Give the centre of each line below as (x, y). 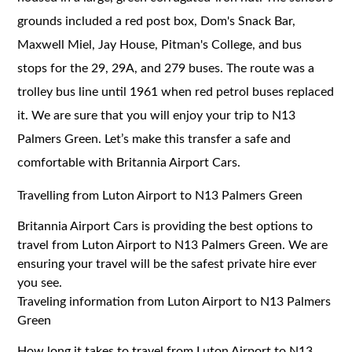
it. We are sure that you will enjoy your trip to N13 (157, 115)
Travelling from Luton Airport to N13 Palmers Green (160, 195)
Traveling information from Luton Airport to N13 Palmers (174, 301)
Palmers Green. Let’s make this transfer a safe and (154, 139)
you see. (40, 282)
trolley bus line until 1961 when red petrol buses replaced (176, 92)
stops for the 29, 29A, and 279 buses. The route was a (166, 68)
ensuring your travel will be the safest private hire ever (167, 264)
